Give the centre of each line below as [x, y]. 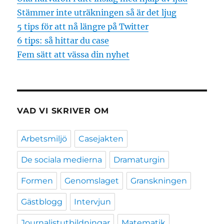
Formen [37, 180]
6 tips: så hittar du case [63, 40]
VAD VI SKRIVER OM [63, 110]
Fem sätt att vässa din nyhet [73, 54]
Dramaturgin [139, 159]
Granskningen [159, 180]
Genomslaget [92, 180]
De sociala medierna [62, 159]
